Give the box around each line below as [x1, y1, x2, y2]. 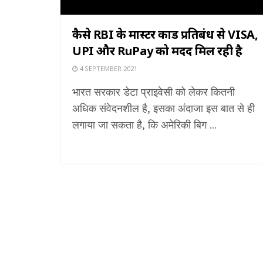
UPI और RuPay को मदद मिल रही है [72, 42, 242, 59]
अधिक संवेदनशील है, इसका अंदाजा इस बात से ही [72, 100, 255, 115]
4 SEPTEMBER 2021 [77, 63, 137, 73]
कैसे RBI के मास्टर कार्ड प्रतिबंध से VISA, [72, 26, 258, 42]
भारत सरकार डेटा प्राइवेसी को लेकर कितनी [72, 84, 235, 99]
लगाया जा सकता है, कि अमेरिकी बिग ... [72, 117, 217, 131]
